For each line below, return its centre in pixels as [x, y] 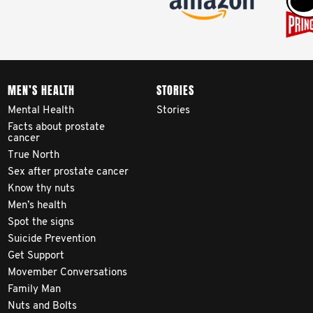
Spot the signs [41, 223]
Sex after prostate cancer [68, 172]
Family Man [34, 290]
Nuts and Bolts [42, 306]
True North [34, 155]
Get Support [36, 256]
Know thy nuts [41, 189]
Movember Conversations [67, 273]
